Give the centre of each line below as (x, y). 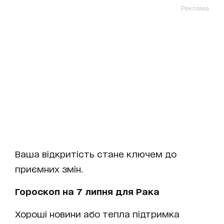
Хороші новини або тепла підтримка (97, 213)
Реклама (195, 7)
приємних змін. (49, 168)
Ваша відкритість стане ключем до (96, 153)
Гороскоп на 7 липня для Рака (87, 191)
